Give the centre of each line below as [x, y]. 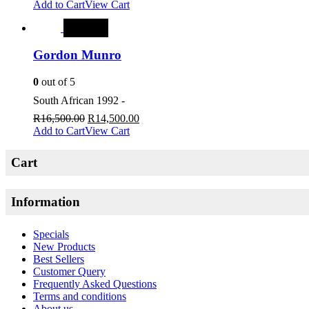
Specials [51, 234]
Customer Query [69, 271]
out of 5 [57, 81]
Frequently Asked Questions [95, 283]
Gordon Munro [77, 54]
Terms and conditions [80, 296]
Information [46, 202]
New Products [64, 246]
